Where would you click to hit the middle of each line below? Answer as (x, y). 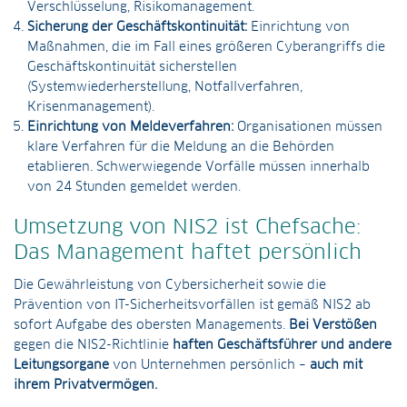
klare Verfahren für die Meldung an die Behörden (181, 147)
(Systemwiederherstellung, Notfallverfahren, (165, 87)
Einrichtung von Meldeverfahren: (130, 127)
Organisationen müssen (308, 127)
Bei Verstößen (333, 325)
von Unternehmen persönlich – (209, 365)
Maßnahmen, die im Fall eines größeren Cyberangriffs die (206, 47)
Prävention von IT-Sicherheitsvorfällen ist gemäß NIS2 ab (192, 305)
